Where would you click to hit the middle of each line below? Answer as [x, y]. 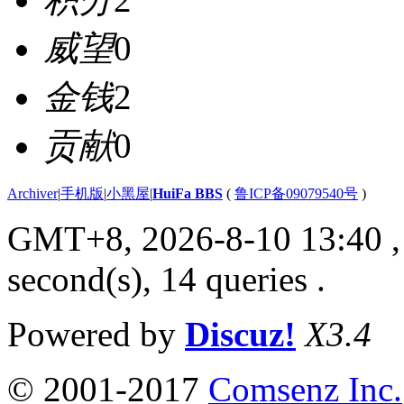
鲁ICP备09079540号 [296, 194]
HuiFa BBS [188, 194]
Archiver [32, 194]
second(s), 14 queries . [166, 280]
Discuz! [240, 335]
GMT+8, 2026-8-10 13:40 [195, 239]
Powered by [96, 335]
